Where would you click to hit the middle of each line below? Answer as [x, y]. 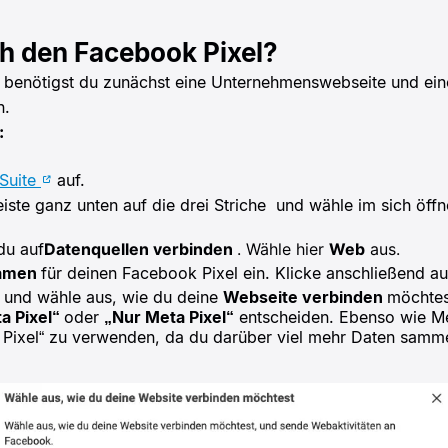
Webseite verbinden [305, 296]
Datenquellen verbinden [140, 248]
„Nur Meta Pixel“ [169, 316]
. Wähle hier [283, 248]
